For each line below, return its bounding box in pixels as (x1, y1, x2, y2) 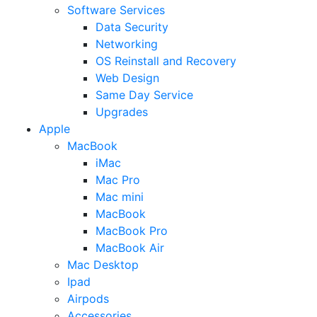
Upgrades (96, 104, 148, 119)
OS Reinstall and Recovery (96, 53, 236, 68)
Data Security (96, 19, 168, 34)
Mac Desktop (67, 257, 139, 272)
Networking (96, 36, 158, 51)
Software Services (67, 2, 165, 17)
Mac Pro (96, 172, 140, 187)
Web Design (96, 70, 159, 85)
